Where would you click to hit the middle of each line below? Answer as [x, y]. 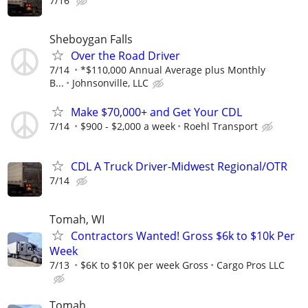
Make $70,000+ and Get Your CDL [156, 112]
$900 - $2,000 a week [128, 126]
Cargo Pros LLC [251, 265]
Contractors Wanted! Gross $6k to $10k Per [183, 235]
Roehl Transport [221, 126]
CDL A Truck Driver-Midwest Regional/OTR [179, 166]
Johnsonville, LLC [110, 83]
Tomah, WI [77, 219]
